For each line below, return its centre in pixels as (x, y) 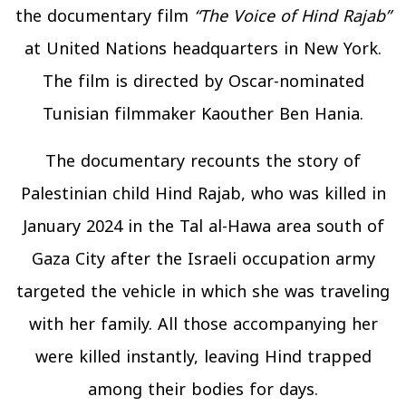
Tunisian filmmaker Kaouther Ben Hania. (203, 114)
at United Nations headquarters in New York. (203, 48)
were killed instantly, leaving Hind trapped (203, 357)
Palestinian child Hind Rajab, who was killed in (203, 193)
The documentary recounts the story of (203, 161)
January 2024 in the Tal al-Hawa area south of (203, 226)
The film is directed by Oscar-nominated (203, 81)
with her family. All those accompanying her (203, 324)
